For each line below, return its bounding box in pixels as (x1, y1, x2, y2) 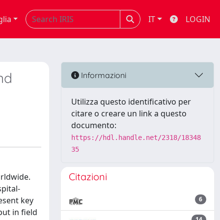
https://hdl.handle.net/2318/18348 (71, 134, 201, 141)
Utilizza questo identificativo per (71, 96, 191, 107)
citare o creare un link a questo (71, 108, 187, 119)
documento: (71, 120, 116, 131)
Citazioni (69, 170, 107, 183)
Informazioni (79, 70, 126, 80)
